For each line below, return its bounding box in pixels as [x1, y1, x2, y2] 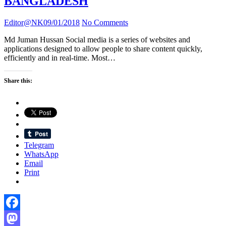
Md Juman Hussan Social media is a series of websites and [4, 35, 190, 44]
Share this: [4, 77, 32, 85]
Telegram [24, 141, 54, 150]
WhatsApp [24, 150, 59, 159]
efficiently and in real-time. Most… [4, 53, 116, 63]
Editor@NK [4, 18, 43, 27]
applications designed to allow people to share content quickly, [4, 44, 202, 53]
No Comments [82, 18, 128, 27]
